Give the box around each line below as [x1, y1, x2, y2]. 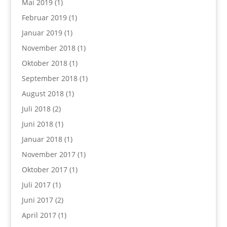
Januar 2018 [21, 134, 62, 144]
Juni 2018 [21, 119, 53, 129]
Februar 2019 [21, 12, 67, 22]
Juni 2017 [21, 195, 53, 205]
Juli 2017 [21, 179, 51, 190]
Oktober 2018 [21, 58, 67, 68]
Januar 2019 [21, 27, 62, 37]
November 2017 [21, 149, 75, 159]
